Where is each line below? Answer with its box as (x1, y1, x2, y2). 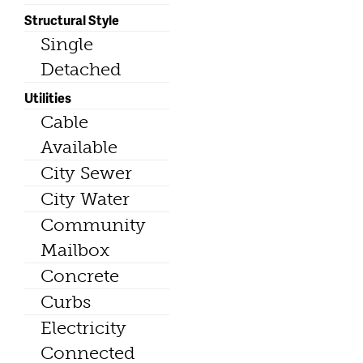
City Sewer (41, 162, 132, 185)
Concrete (41, 265, 119, 288)
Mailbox (41, 239, 109, 262)
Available (41, 136, 117, 159)
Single (41, 33, 93, 56)
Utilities (24, 88, 71, 108)
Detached (41, 58, 122, 81)
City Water (41, 188, 130, 211)
